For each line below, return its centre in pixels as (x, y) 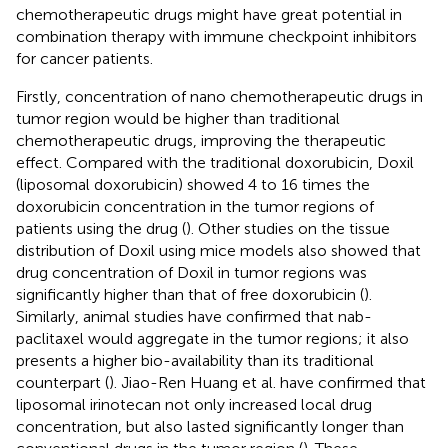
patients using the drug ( (101, 228)
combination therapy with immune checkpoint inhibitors (216, 36)
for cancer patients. (84, 58)
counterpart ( (62, 382)
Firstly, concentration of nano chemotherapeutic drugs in (219, 96)
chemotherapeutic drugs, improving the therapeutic (201, 140)
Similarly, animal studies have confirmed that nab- (194, 316)
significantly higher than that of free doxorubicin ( (190, 294)
